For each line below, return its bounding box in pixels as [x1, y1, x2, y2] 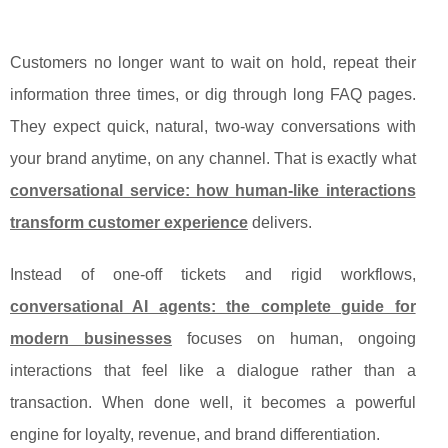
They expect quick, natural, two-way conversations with [10, 118, 416, 136]
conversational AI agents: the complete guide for [10, 298, 416, 316]
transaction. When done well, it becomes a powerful [10, 394, 416, 412]
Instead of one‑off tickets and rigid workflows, [10, 266, 416, 284]
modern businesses [10, 330, 172, 348]
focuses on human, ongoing [171, 330, 416, 348]
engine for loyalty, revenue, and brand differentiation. [10, 426, 380, 444]
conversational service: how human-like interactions [10, 182, 416, 200]
